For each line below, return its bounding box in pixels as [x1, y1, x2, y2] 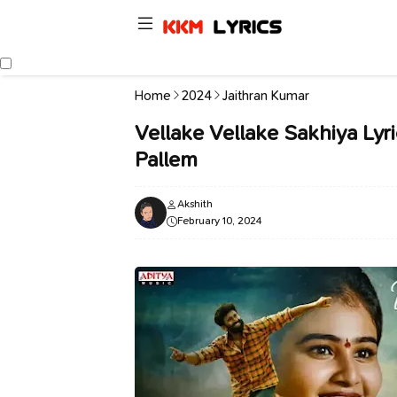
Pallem [135, 145, 198, 174]
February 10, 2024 [177, 214, 262, 228]
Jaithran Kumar [222, 87, 309, 105]
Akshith [177, 197, 213, 211]
